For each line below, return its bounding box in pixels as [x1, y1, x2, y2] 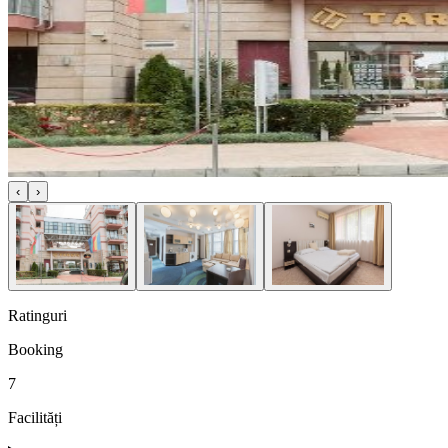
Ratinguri [8, 306, 67, 324]
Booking [8, 340, 63, 358]
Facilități [8, 408, 62, 426]
